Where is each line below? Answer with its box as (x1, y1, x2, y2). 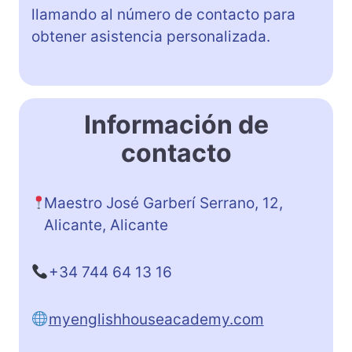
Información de (83, 108, 269, 140)
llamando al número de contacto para (31, 5, 295, 24)
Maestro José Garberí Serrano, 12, (44, 193, 284, 212)
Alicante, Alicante (44, 215, 169, 234)
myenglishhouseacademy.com (48, 310, 264, 328)
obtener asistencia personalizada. (31, 27, 270, 46)
